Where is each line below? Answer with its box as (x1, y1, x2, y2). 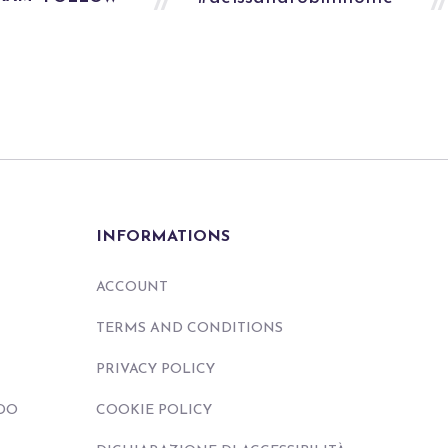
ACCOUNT (95, 279, 168, 295)
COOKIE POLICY (95, 402, 212, 418)
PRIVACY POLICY (95, 361, 215, 377)
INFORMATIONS (95, 228, 230, 245)
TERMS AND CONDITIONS (95, 320, 283, 336)
